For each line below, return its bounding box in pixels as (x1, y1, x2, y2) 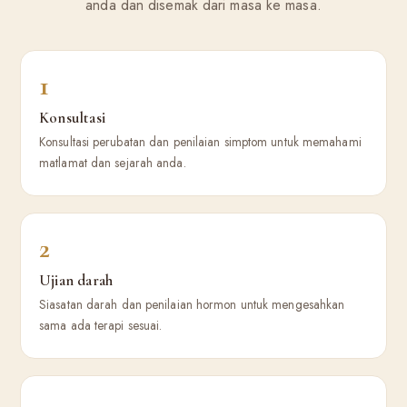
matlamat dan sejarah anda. (39, 154, 186, 172)
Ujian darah (39, 271, 114, 290)
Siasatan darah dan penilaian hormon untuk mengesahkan (39, 295, 345, 313)
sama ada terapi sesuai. (39, 316, 163, 334)
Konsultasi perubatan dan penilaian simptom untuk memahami (39, 133, 362, 151)
